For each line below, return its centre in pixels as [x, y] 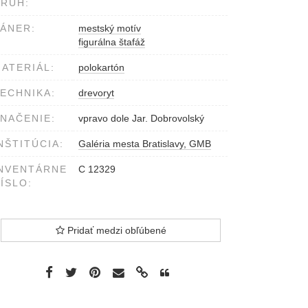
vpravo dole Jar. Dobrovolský [141, 119]
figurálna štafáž [112, 42]
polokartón [101, 68]
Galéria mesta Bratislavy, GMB [145, 144]
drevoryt [96, 93]
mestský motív [110, 29]
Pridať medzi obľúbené [115, 231]
